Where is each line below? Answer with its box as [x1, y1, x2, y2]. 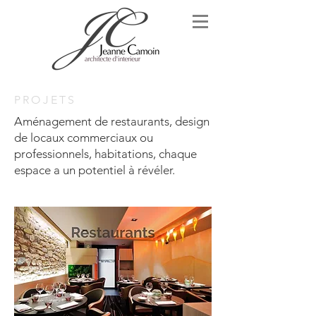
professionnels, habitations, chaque [14, 147, 197, 161]
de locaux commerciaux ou [14, 130, 153, 145]
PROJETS [14, 93, 77, 107]
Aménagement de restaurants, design [14, 114, 209, 128]
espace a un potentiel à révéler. [14, 163, 175, 177]
